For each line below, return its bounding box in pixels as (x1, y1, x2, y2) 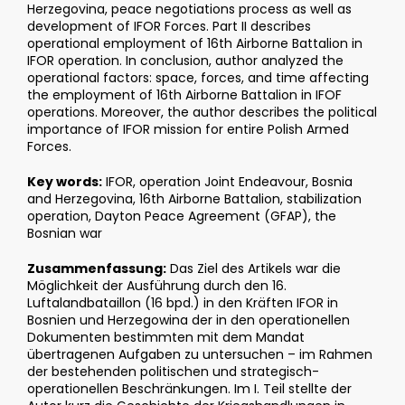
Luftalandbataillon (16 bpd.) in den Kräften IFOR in (27, 294, 338, 313)
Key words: (27, 173, 102, 192)
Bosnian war (27, 224, 102, 243)
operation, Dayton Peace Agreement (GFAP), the (27, 207, 336, 226)
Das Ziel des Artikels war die (166, 259, 341, 278)
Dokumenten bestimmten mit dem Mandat (27, 328, 305, 347)
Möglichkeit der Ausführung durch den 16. (27, 277, 287, 296)
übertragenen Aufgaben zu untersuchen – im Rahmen (27, 345, 372, 364)
